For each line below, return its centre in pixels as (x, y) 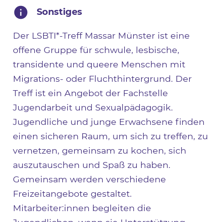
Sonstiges (60, 12)
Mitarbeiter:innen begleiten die (82, 208)
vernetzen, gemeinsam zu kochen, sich (100, 150)
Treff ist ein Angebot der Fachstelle (91, 93)
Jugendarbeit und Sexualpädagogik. (93, 107)
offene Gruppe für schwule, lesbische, (96, 50)
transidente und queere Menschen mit (99, 64)
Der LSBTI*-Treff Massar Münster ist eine (102, 35)
